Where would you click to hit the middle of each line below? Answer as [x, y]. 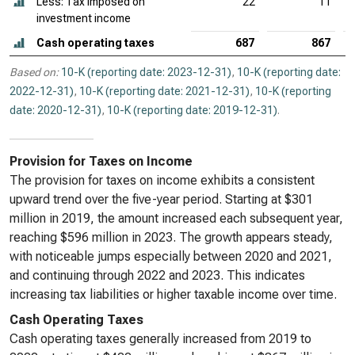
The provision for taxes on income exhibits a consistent [162, 180]
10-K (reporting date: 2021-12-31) [164, 91]
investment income [84, 18]
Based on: [34, 72]
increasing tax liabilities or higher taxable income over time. [173, 294]
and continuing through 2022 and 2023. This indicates [157, 275]
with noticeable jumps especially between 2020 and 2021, [171, 256]
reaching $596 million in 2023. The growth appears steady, [171, 237]
